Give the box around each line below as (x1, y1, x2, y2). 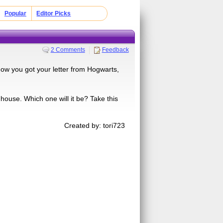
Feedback (102, 46, 129, 53)
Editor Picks (36, 10, 71, 17)
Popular (4, 10, 26, 17)
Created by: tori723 (64, 121, 125, 129)
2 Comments (50, 46, 85, 53)
